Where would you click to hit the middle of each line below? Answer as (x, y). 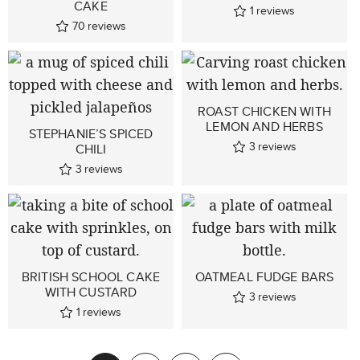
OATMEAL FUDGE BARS (264, 277)
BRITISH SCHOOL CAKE (91, 277)
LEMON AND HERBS (264, 127)
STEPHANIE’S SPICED (91, 134)
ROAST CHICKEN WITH (264, 112)
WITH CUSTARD (91, 292)
